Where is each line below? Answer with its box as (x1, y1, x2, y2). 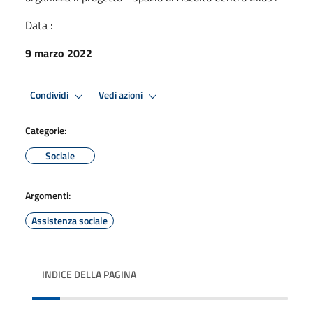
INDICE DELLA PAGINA (42, 266, 136, 282)
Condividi (30, 87, 71, 103)
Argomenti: (25, 187, 71, 203)
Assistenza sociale (31, 212, 108, 228)
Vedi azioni (99, 87, 145, 103)
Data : (25, 16, 52, 34)
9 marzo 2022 (25, 44, 92, 61)
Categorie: (25, 122, 66, 138)
